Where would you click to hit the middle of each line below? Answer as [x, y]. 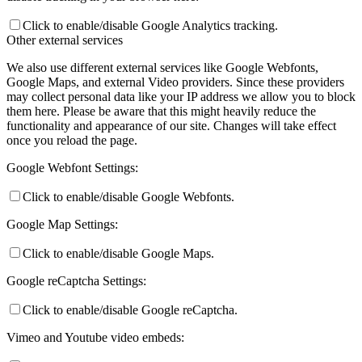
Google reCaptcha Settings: [76, 281]
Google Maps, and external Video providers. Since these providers [175, 82]
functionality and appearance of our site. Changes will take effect [171, 126]
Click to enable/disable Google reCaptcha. [130, 310]
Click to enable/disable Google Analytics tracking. [150, 26]
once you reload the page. [72, 141]
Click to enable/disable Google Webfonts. [128, 197]
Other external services [65, 40]
